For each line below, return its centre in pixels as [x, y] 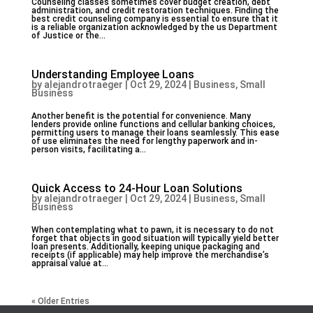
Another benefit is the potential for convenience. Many [141, 116]
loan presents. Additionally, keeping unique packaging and [145, 247]
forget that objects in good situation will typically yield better [155, 238]
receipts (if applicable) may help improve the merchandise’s [150, 255]
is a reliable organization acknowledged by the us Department [154, 27]
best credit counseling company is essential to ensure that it [154, 19]
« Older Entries [60, 301]
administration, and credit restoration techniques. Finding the [155, 10]
